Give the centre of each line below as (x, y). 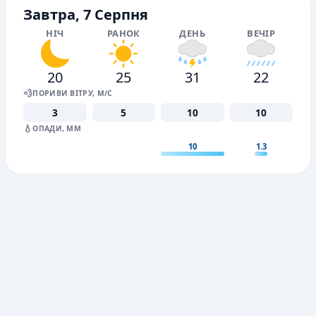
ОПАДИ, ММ (57, 129)
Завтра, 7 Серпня (86, 14)
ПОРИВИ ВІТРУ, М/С (73, 93)
